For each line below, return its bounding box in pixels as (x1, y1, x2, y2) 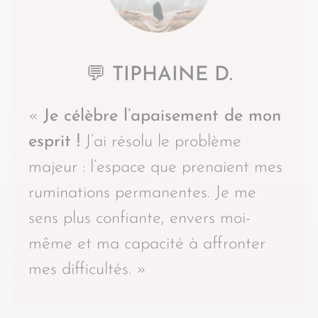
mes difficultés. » (28, 261, 146, 278)
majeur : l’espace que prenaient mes (28, 158, 283, 176)
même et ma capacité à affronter (28, 235, 265, 253)
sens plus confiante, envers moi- (28, 209, 251, 227)
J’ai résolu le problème (80, 133, 241, 150)
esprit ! (28, 133, 80, 150)
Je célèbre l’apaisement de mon (43, 107, 281, 125)
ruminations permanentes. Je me (28, 184, 256, 202)
